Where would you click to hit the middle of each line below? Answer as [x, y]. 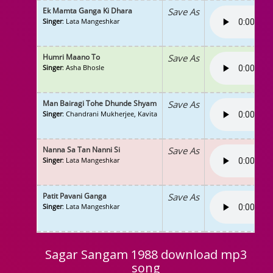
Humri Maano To [71, 57]
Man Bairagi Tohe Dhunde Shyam [100, 103]
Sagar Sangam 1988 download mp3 [146, 254]
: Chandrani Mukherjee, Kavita [110, 114]
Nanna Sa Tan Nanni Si [81, 150]
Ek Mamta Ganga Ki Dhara [87, 11]
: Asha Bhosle [83, 67]
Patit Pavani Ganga [75, 196]
